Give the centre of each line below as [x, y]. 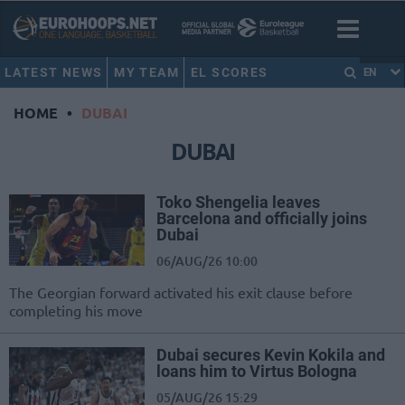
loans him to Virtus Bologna [257, 372]
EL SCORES [229, 72]
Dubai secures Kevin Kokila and [271, 355]
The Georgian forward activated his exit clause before [181, 292]
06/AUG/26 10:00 [207, 261]
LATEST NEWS [54, 72]
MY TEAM [147, 72]
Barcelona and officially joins [262, 219]
